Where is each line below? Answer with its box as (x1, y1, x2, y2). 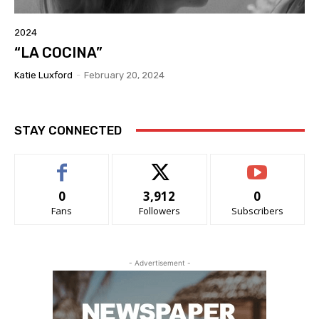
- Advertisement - (128, 258, 191, 267)
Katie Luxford (14, 69, 73, 80)
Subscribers (231, 204, 283, 217)
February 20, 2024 (84, 69, 164, 80)
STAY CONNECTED (14, 122, 122, 137)
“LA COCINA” (14, 43, 103, 61)
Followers (138, 204, 180, 217)
